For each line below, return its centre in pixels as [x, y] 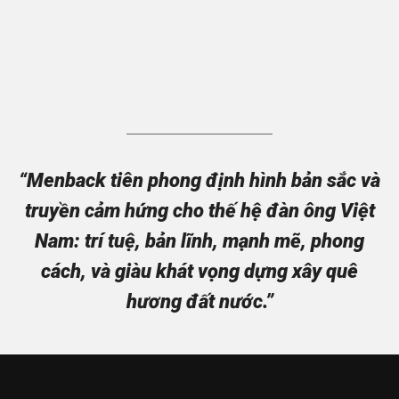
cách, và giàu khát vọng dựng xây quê [199, 272]
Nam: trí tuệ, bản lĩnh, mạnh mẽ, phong [199, 241]
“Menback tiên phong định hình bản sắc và [199, 181]
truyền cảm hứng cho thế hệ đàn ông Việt [199, 211]
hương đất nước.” [199, 302]
